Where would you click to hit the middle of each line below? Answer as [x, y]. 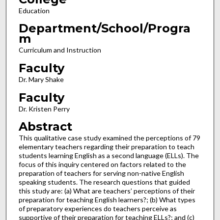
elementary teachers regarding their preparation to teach [106, 147]
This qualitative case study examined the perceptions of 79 [109, 138]
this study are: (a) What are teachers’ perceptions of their [107, 191]
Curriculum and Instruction [60, 50]
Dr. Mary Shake [41, 80]
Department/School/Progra [104, 28]
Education [34, 10]
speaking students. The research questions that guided [104, 182]
